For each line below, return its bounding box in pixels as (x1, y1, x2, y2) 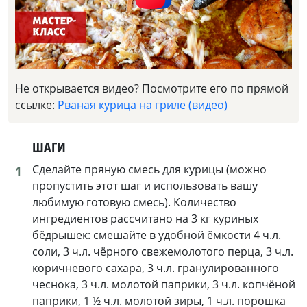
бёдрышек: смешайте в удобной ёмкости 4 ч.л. (32, 228, 281, 243)
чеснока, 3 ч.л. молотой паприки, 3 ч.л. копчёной (32, 277, 295, 293)
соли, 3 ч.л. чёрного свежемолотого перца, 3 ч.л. (32, 244, 293, 260)
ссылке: (15, 97, 58, 113)
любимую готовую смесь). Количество (32, 195, 236, 210)
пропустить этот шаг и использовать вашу (32, 178, 258, 194)
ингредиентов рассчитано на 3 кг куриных (32, 211, 258, 227)
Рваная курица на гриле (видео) (58, 97, 228, 113)
